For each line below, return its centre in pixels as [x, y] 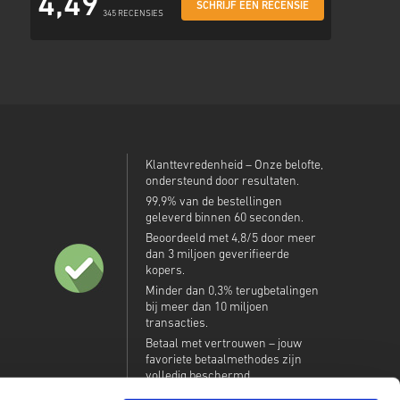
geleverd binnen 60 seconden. [224, 218]
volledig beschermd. [199, 376]
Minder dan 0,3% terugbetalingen [232, 292]
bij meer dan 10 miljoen [207, 308]
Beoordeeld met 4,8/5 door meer [230, 239]
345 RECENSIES [133, 14]
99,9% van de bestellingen [213, 202]
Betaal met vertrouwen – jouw [223, 344]
